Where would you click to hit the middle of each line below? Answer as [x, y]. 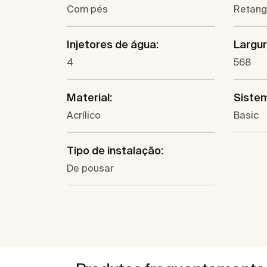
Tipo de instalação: [115, 151]
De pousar [90, 168]
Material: [89, 98]
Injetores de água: [113, 45]
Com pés [87, 9]
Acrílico [84, 115]
